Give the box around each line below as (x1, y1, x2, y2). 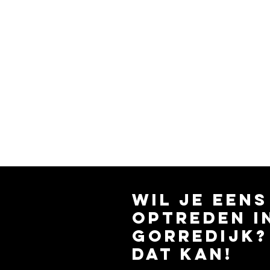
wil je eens (132, 189, 268, 210)
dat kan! (132, 243, 233, 264)
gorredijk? (132, 225, 268, 246)
